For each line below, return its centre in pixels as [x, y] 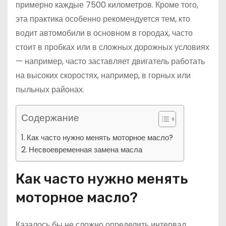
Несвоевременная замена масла [86, 150]
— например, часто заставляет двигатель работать [110, 61]
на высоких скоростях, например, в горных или [103, 75]
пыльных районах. [50, 90]
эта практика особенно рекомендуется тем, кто [103, 19]
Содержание [50, 118]
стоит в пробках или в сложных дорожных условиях [112, 47]
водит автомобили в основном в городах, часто [104, 33]
